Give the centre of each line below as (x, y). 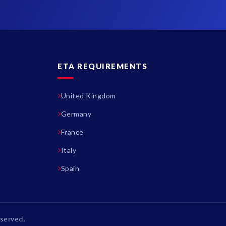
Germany (76, 114)
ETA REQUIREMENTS (103, 66)
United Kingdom (88, 96)
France (72, 132)
